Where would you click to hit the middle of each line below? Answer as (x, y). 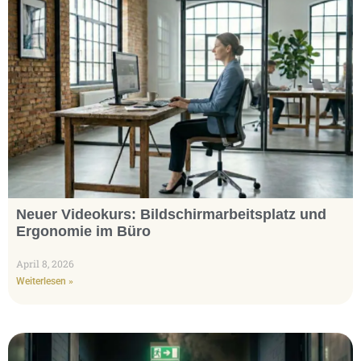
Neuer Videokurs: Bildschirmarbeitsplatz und (171, 215)
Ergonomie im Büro (83, 232)
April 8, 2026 (45, 264)
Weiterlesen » (45, 282)
